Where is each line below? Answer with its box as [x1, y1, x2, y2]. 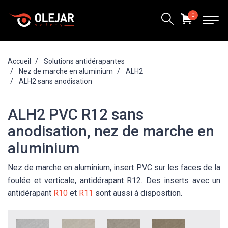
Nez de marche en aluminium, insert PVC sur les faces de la [8, 162, 220, 173]
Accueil [8, 57, 31, 65]
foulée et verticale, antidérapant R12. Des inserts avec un [8, 175, 220, 185]
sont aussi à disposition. [93, 188, 182, 198]
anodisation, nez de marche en [8, 122, 214, 140]
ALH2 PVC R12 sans [8, 105, 144, 123]
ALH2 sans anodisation [19, 77, 92, 85]
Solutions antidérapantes [44, 57, 125, 65]
